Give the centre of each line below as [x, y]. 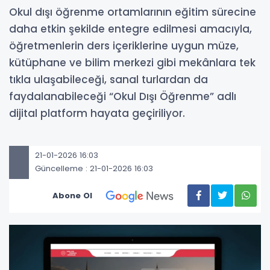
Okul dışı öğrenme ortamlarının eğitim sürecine [133, 12]
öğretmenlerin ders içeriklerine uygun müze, [124, 46]
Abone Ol [72, 195]
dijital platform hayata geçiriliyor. [97, 113]
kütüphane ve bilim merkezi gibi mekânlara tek [132, 62]
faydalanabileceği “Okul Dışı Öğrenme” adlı [123, 96]
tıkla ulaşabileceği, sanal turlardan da [108, 79]
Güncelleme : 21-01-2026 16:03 [94, 169]
